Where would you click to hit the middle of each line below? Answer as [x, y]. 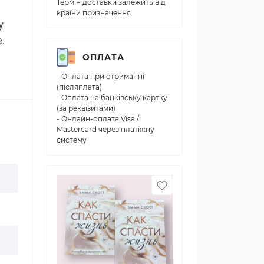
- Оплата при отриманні [100, 76]
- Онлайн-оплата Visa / [98, 119]
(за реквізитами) [86, 108]
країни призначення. [95, 13]
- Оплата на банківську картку [112, 98]
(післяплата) [79, 87]
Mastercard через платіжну [105, 129]
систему [72, 140]
